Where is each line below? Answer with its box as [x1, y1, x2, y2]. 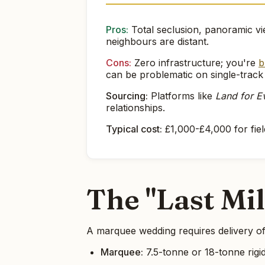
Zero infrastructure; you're [131, 57, 258, 69]
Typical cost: [106, 123, 162, 135]
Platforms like [148, 90, 215, 102]
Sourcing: [106, 90, 148, 102]
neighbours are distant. [106, 35, 209, 48]
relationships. [106, 102, 165, 114]
